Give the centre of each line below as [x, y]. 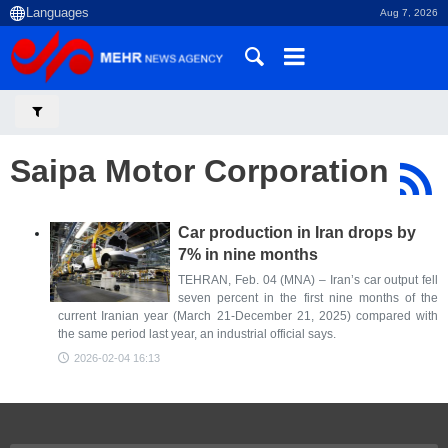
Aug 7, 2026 [409, 12]
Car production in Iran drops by [297, 232]
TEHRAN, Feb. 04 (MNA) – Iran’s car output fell [308, 280]
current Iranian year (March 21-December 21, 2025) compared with [248, 316]
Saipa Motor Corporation [199, 171]
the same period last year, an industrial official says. [197, 334]
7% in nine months [248, 254]
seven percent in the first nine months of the [308, 298]
